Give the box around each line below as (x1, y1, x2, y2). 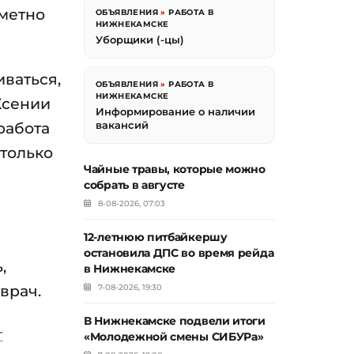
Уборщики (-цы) (96, 33, 184, 47)
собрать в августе (84, 178, 185, 193)
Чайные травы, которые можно (84, 162, 265, 177)
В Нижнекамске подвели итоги (84, 314, 265, 329)
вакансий (96, 119, 149, 132)
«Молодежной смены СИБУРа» (84, 330, 264, 345)
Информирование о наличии (96, 105, 255, 119)
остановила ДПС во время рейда (84, 246, 274, 261)
